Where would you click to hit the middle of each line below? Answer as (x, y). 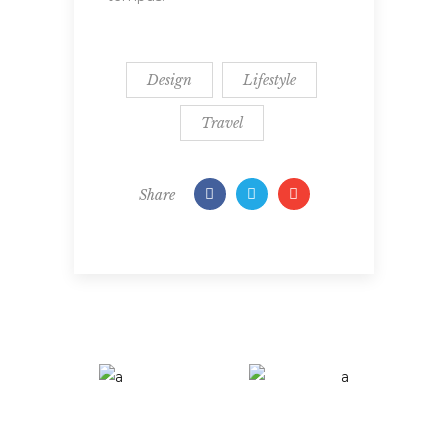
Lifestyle (269, 79)
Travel (221, 122)
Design (169, 79)
